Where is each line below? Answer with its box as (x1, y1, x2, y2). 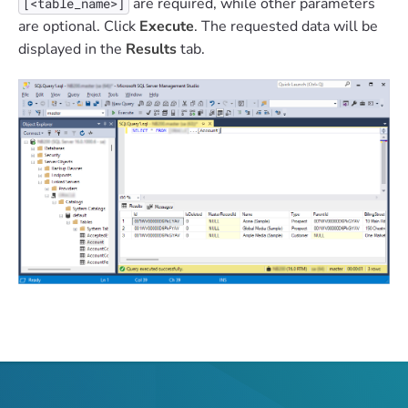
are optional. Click (18, 16, 139, 37)
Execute (139, 16, 194, 37)
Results (126, 39, 180, 60)
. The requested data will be (194, 16, 378, 37)
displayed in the (18, 39, 126, 60)
